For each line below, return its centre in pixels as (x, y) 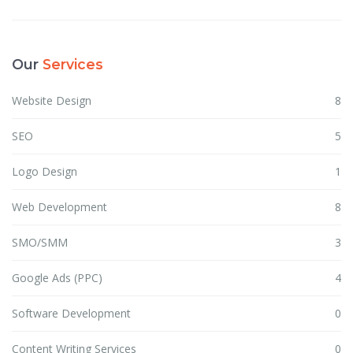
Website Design (52, 101)
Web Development (59, 207)
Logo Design (45, 172)
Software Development (71, 314)
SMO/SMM (40, 243)
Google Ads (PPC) (57, 278)
